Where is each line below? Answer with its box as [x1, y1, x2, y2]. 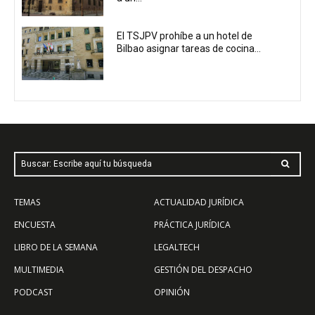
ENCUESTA [14, 218, 56, 231]
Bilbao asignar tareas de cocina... [117, 43, 262, 55]
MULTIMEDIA [14, 263, 64, 276]
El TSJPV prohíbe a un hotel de [117, 30, 253, 42]
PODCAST [14, 285, 53, 298]
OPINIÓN [154, 285, 190, 298]
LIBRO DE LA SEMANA [14, 240, 98, 253]
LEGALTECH [154, 240, 200, 253]
